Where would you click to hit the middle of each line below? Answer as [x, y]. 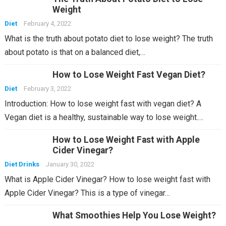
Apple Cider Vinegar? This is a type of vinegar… [87, 193]
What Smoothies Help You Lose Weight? [134, 215]
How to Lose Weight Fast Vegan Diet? [129, 75]
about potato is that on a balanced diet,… [75, 52]
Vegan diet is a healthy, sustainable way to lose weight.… [104, 117]
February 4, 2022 [47, 23]
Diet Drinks [22, 164]
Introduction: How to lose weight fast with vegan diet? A [103, 104]
